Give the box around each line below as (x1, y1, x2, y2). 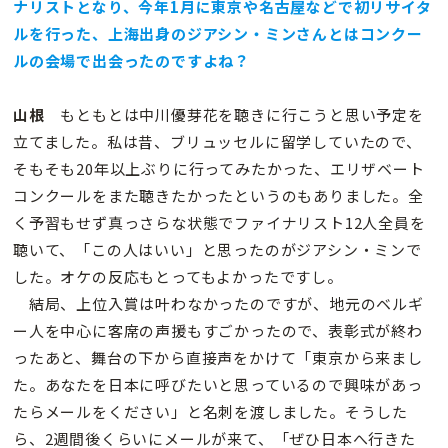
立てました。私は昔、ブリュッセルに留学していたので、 (13, 131, 422, 153)
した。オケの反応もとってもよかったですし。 (13, 266, 343, 288)
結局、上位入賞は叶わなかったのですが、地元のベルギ (13, 293, 424, 315)
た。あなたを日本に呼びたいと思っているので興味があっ (13, 374, 423, 396)
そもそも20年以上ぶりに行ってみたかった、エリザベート (13, 158, 425, 180)
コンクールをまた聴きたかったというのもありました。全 (13, 185, 424, 207)
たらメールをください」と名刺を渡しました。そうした (13, 401, 409, 423)
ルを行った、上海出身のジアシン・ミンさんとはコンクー (13, 23, 423, 45)
